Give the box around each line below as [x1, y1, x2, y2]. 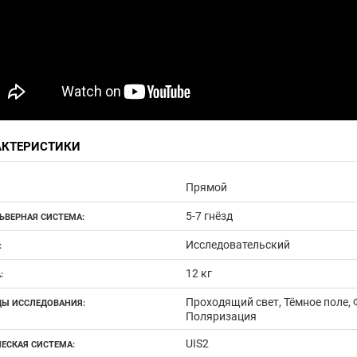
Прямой [185, 180, 227, 194]
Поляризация [185, 309, 257, 323]
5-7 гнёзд [185, 209, 233, 222]
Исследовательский [185, 237, 290, 251]
